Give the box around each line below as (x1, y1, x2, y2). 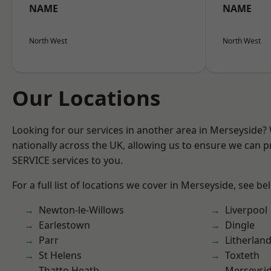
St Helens (39, 249, 82, 262)
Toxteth (225, 249, 260, 262)
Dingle (225, 218, 255, 232)
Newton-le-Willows (39, 203, 124, 217)
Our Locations (12, 83, 160, 112)
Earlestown (39, 218, 90, 232)
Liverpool (225, 203, 267, 217)
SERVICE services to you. (12, 154, 123, 167)
